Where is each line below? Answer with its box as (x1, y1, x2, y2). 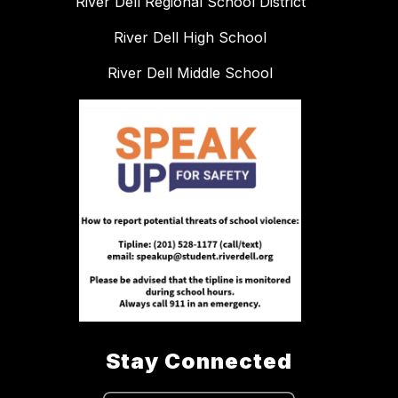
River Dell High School (114, 28, 267, 47)
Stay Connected (106, 348, 292, 375)
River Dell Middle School (107, 64, 273, 83)
